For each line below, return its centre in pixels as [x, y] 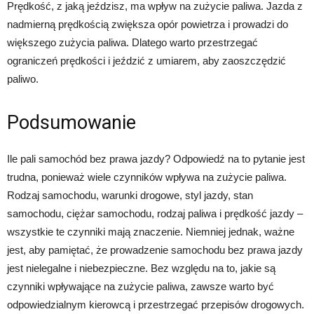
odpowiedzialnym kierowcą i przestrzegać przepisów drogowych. [156, 305]
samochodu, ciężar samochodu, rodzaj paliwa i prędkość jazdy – [155, 213]
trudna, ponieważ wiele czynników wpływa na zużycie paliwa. [147, 177]
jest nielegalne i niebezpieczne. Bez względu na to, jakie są [141, 268]
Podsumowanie [71, 123]
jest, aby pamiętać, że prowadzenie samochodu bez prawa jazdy [155, 250]
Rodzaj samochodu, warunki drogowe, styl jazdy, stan [130, 195]
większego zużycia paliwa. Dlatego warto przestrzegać [132, 42]
